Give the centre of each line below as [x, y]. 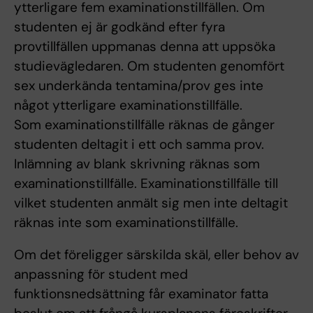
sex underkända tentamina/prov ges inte [139, 86]
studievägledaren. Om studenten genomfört [149, 66]
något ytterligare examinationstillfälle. [128, 105]
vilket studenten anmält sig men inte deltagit [151, 203]
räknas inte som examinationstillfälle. [126, 223]
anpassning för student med [101, 275]
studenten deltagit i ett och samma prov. [139, 145]
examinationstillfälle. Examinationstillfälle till [146, 184]
